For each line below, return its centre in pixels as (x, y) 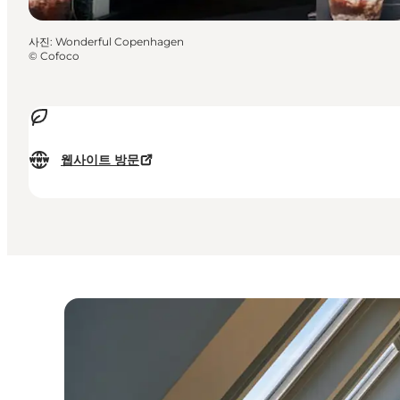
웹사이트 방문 (100, 160)
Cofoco (60, 56)
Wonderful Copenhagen (120, 42)
